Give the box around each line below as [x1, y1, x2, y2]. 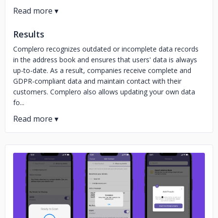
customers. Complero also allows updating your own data [13, 87, 195, 96]
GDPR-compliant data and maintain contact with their [13, 76, 182, 86]
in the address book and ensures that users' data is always [13, 55, 197, 64]
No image [83, 198, 135, 214]
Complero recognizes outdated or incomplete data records [13, 44, 199, 54]
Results [13, 28, 44, 40]
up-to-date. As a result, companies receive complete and [13, 66, 191, 75]
